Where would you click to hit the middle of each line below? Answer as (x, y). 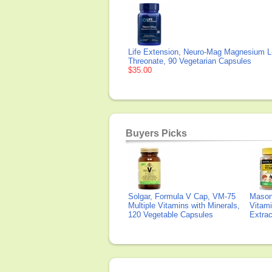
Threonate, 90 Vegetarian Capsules (190, 61)
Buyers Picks (156, 133)
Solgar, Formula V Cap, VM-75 (182, 196)
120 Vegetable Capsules (171, 215)
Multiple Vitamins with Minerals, (184, 206)
